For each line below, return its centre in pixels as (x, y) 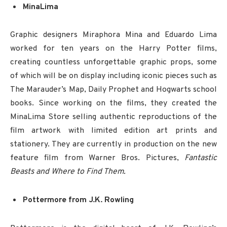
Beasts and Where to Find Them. (68, 172)
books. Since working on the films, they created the (113, 104)
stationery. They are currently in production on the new (113, 145)
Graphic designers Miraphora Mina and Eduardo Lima (113, 35)
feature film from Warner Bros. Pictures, (97, 158)
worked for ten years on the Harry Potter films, (113, 49)
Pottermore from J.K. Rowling (78, 200)
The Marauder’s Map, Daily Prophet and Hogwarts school (113, 90)
